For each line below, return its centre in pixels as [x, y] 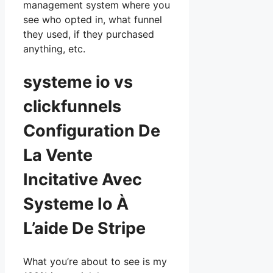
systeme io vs [78, 82]
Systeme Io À [76, 204]
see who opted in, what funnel [93, 20]
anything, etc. [54, 49]
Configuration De [92, 130]
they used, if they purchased [89, 34]
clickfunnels [74, 106]
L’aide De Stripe [84, 228]
